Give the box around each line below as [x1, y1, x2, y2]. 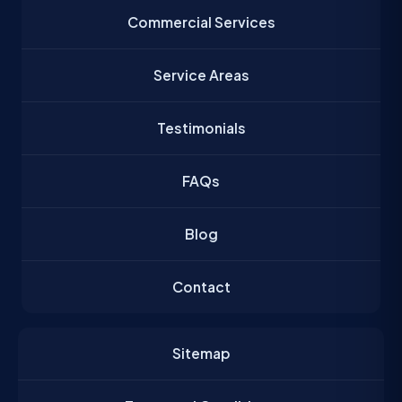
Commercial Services [127, 13, 275, 31]
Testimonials [156, 118, 246, 136]
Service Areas [153, 66, 249, 83]
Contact [171, 277, 231, 295]
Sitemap [171, 344, 231, 362]
